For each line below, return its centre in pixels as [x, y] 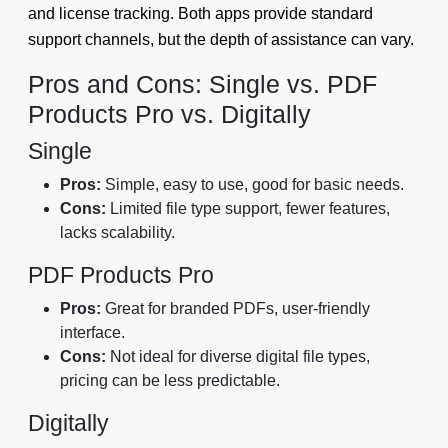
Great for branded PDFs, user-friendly [235, 308]
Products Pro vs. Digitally [169, 113]
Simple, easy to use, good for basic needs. [252, 184]
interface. [92, 332]
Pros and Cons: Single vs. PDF [202, 83]
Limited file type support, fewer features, [248, 208]
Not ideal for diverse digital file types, [238, 356]
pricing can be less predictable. [170, 380]
